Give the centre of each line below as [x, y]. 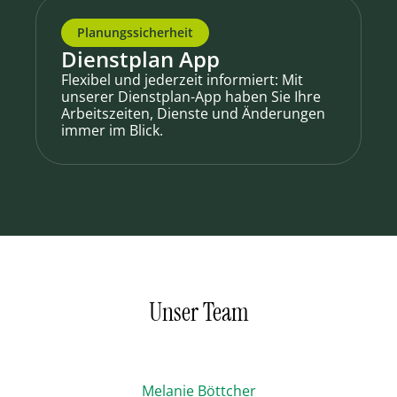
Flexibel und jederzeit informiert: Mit [182, 80]
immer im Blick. [112, 130]
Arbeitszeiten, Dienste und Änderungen [193, 113]
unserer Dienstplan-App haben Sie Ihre [191, 97]
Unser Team [198, 312]
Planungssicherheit [135, 32]
